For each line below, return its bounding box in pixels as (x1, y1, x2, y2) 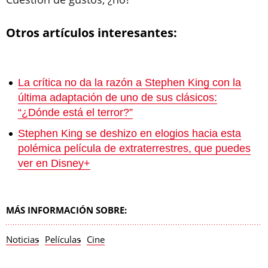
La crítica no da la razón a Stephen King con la (18, 76, 241, 89)
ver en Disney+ (18, 157, 90, 169)
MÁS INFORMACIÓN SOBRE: (6, 203, 127, 216)
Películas (45, 233, 81, 245)
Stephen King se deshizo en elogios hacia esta (18, 127, 241, 139)
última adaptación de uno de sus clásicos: (18, 91, 217, 103)
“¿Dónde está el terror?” (18, 106, 133, 118)
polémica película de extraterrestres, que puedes (18, 142, 251, 154)
